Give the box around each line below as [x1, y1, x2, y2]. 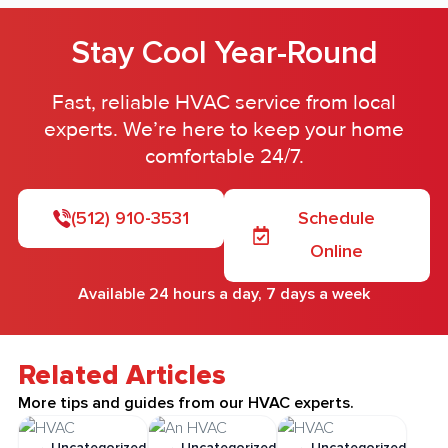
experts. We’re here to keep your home [44, 117, 404, 143]
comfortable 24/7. [144, 144, 304, 170]
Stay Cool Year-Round [70, 32, 378, 73]
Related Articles [17, 358, 226, 392]
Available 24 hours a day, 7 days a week [78, 284, 370, 305]
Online [309, 240, 363, 263]
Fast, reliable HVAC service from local [52, 90, 396, 116]
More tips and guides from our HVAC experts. [17, 392, 354, 413]
